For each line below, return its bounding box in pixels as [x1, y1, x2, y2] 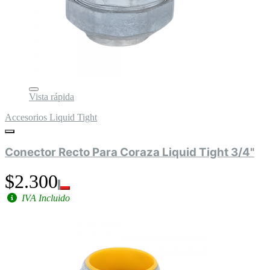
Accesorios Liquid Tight [5, 112, 97, 123]
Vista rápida [29, 92, 74, 102]
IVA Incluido [19, 192, 70, 203]
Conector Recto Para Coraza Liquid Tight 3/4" [58, 145, 254, 159]
